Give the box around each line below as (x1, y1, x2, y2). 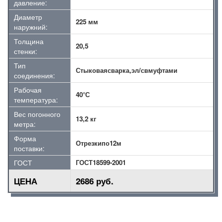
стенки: (14, 46, 37, 56)
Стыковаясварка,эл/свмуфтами (76, 65, 177, 75)
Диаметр (14, 12, 42, 22)
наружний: (14, 22, 48, 32)
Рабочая (14, 85, 42, 95)
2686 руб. (76, 175, 113, 187)
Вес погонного (14, 109, 60, 119)
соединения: (14, 70, 55, 80)
